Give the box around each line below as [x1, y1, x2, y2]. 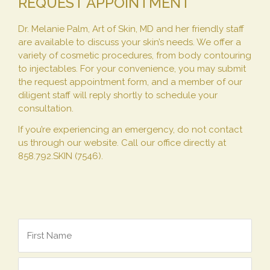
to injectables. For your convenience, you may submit [18, 63, 246, 74]
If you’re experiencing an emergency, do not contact [18, 124, 242, 135]
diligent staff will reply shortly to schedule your [18, 89, 218, 101]
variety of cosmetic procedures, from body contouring [18, 49, 251, 61]
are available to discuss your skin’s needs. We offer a [18, 36, 241, 48]
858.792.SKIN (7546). [18, 150, 103, 162]
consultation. [18, 102, 74, 114]
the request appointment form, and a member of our [18, 76, 242, 87]
